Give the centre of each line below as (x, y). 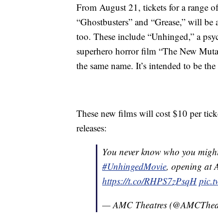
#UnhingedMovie (134, 166)
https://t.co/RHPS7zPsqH (149, 181)
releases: (91, 128)
